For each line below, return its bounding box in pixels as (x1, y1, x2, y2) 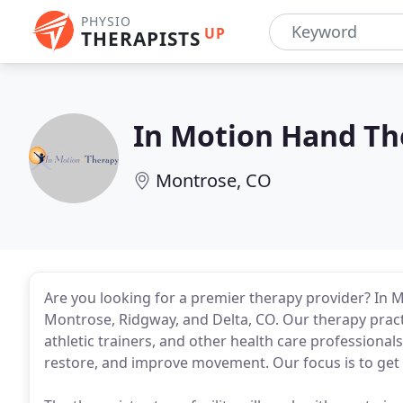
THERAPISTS (81, 26, 201, 51)
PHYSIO (81, 13, 131, 30)
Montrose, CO (156, 168, 272, 193)
